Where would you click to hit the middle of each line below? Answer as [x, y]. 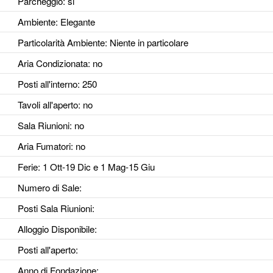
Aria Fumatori [44, 146]
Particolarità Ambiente [61, 43]
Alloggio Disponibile [56, 229]
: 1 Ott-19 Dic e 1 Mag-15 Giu [96, 167]
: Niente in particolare [146, 43]
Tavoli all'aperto [48, 105]
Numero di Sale [48, 188]
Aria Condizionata [52, 63]
